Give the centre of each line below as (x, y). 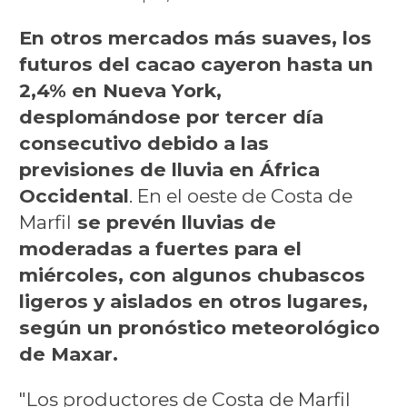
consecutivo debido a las (144, 143)
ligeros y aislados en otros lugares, (193, 301)
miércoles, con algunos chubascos (192, 274)
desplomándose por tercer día (171, 116)
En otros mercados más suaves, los (195, 37)
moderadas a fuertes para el (160, 248)
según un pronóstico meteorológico (199, 327)
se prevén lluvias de (174, 222)
